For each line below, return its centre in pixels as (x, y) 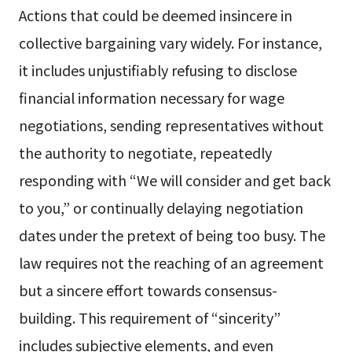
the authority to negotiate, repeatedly (145, 153)
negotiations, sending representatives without (171, 125)
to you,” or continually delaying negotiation (161, 208)
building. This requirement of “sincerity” (149, 318)
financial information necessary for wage (151, 98)
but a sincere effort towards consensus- (148, 290)
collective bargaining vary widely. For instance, (170, 43)
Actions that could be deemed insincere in (155, 15)
